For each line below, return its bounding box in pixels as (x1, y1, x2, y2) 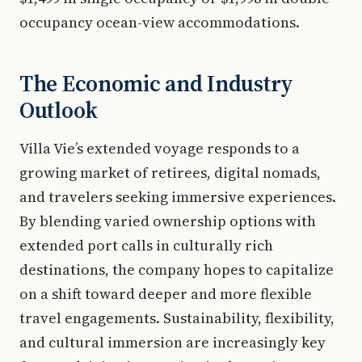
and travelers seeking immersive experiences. (19, 187, 336, 207)
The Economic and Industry (19, 68, 293, 99)
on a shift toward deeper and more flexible (19, 284, 312, 304)
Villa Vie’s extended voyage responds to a (19, 138, 300, 158)
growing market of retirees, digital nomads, (19, 162, 321, 183)
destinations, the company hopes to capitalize (19, 259, 334, 280)
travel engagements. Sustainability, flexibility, (19, 308, 335, 328)
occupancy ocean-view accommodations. (19, 12, 300, 32)
